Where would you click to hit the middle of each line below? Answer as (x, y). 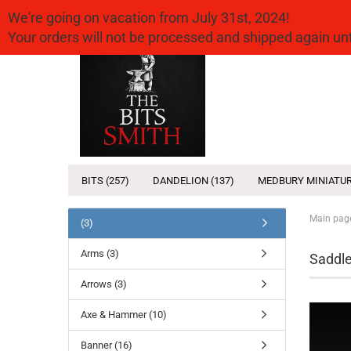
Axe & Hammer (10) (124, 315)
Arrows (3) (104, 284)
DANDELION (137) (194, 181)
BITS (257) (105, 181)
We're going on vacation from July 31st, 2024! (149, 18)
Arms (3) (100, 253)
